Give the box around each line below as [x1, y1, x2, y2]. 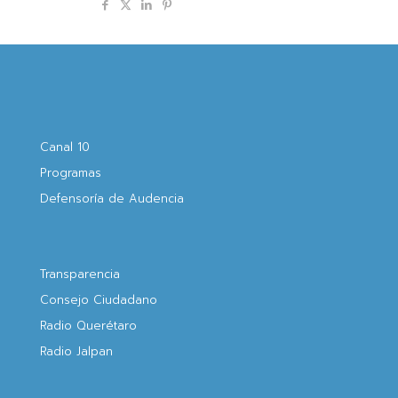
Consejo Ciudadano [40, 291, 157, 308]
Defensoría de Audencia [40, 190, 184, 207]
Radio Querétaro [40, 317, 137, 334]
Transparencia [40, 266, 120, 283]
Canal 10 [40, 139, 90, 155]
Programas [40, 164, 101, 181]
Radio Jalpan [40, 343, 113, 360]
